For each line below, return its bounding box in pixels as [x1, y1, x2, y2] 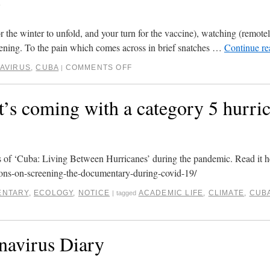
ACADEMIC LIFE [138, 188, 204, 197]
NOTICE [78, 188, 110, 197]
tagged [116, 189, 137, 196]
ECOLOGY [34, 188, 74, 197]
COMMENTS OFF [65, 63, 133, 72]
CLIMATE [208, 188, 245, 197]
